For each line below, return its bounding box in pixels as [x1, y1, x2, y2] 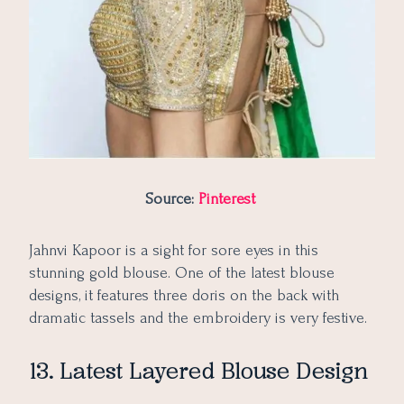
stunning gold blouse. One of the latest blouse [29, 263, 335, 281]
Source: [144, 189, 198, 207]
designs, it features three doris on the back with [29, 286, 339, 304]
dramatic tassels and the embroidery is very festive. [29, 308, 367, 326]
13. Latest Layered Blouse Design [29, 357, 373, 386]
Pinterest [197, 189, 260, 207]
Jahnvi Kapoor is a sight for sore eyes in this [29, 241, 318, 259]
